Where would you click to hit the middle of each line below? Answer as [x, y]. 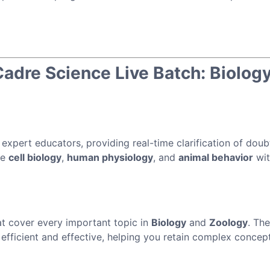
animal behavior [216, 157]
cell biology [35, 157]
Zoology [228, 222]
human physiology [110, 157]
